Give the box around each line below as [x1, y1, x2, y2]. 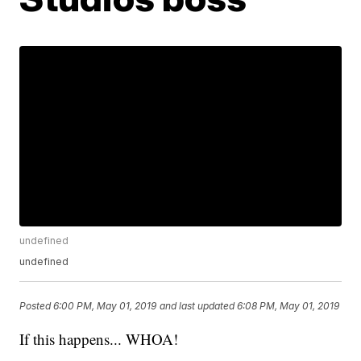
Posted [19, 299, 54, 312]
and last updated [160, 299, 235, 312]
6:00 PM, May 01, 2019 [53, 299, 157, 312]
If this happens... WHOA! [19, 329, 179, 350]
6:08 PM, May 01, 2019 [237, 299, 340, 312]
